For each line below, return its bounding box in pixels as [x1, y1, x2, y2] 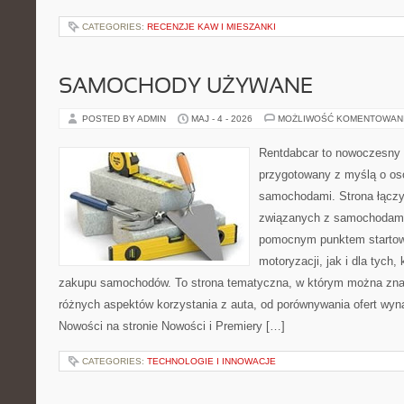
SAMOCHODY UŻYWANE [59, 78, 313, 97]
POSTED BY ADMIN [82, 114, 169, 124]
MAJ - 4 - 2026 [191, 114, 252, 124]
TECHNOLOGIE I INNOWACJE [147, 356, 276, 366]
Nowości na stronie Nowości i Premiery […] [59, 319, 285, 333]
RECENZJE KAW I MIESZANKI [147, 22, 276, 32]
